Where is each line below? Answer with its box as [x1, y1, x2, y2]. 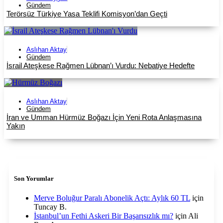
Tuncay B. [34, 203, 67, 212]
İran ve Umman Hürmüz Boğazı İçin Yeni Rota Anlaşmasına [6, 113, 202, 122]
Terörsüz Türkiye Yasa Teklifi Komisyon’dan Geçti [6, 9, 167, 18]
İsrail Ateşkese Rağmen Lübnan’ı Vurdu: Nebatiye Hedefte [6, 61, 195, 70]
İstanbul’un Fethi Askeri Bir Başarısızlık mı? [34, 212, 173, 221]
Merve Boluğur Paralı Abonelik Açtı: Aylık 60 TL [34, 194, 190, 203]
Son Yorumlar [14, 175, 54, 183]
